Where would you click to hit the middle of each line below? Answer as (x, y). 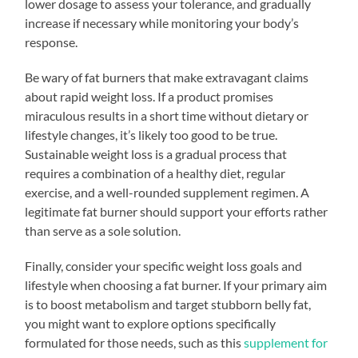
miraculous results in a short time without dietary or (167, 115)
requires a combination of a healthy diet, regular (155, 173)
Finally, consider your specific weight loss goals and (164, 265)
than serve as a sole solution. (103, 230)
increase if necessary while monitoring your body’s (162, 22)
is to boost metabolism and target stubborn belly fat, (168, 304)
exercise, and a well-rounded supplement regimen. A (167, 192)
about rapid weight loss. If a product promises (149, 96)
